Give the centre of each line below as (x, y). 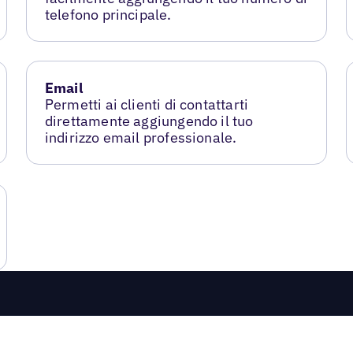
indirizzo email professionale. (141, 137)
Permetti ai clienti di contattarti (147, 104)
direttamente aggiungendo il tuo (149, 121)
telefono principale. (108, 15)
